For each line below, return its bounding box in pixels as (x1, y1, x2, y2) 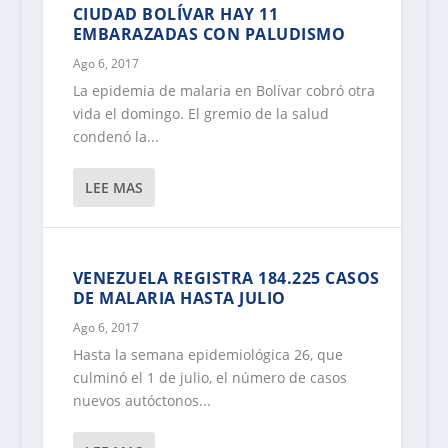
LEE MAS (84, 178, 143, 198)
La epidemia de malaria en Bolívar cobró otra (72, 81, 375, 101)
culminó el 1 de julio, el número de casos (72, 368, 347, 388)
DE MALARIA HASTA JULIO (72, 287, 286, 310)
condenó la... (72, 127, 159, 147)
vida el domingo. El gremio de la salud (72, 104, 329, 124)
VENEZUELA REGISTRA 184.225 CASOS (72, 267, 380, 290)
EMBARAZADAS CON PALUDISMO (72, 23, 346, 46)
